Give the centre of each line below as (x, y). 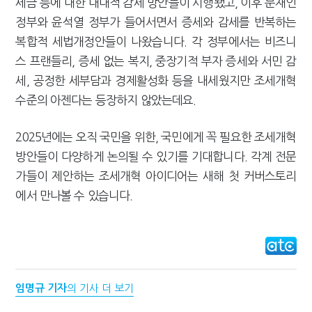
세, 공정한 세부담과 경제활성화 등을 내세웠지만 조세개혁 (156, 80)
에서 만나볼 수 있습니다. (76, 195)
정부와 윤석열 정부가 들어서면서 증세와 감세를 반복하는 (156, 22)
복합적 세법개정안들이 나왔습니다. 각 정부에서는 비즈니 (156, 41)
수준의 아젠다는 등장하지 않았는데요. (107, 100)
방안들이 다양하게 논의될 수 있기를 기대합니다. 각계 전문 (156, 156)
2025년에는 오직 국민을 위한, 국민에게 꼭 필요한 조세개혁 (156, 136)
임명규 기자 (41, 288)
